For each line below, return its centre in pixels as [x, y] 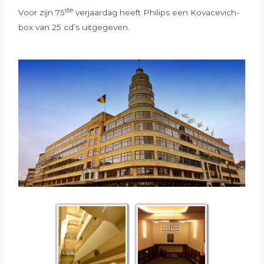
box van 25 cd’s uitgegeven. [74, 27]
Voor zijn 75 [42, 13]
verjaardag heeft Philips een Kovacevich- [156, 13]
